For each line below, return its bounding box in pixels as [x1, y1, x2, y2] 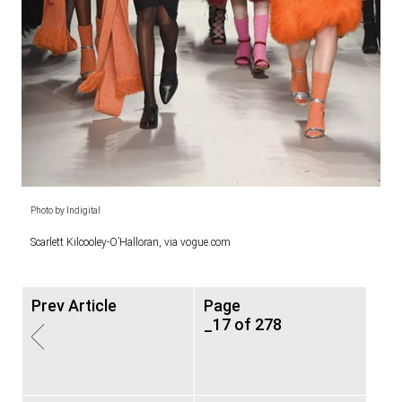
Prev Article [31, 295, 117, 315]
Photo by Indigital [31, 205, 100, 215]
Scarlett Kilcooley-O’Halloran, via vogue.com [31, 235, 231, 249]
